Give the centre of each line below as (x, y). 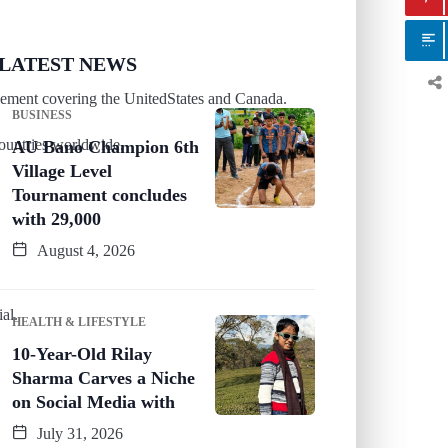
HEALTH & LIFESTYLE (79, 321)
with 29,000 (56, 218)
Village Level (62, 170)
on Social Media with (93, 401)
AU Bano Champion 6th (105, 146)
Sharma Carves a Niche (103, 377)
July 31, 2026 (78, 433)
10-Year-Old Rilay (82, 353)
